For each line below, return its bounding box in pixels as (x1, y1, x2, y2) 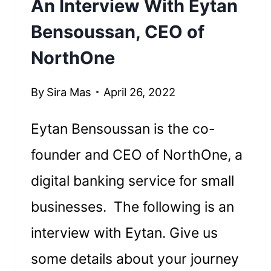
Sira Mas (46, 85, 91, 99)
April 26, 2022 (103, 85, 175, 99)
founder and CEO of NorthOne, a (31, 146, 243, 164)
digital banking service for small (31, 172, 235, 190)
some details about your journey (31, 250, 240, 268)
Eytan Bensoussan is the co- (31, 120, 216, 138)
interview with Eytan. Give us (31, 224, 218, 242)
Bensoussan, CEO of (31, 21, 205, 42)
